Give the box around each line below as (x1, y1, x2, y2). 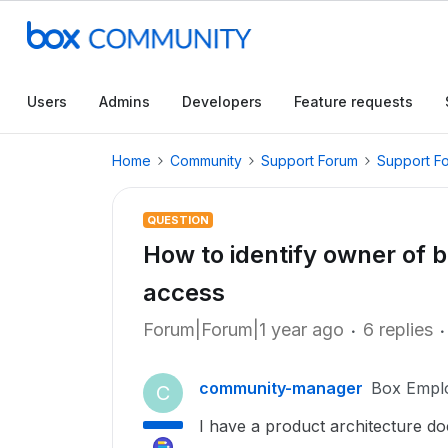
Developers (182, 93, 262, 110)
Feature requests (294, 93, 413, 110)
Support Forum (261, 152, 358, 169)
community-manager (199, 378, 363, 398)
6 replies (363, 319, 433, 340)
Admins (99, 93, 150, 110)
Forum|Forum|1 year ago (143, 319, 344, 340)
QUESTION (147, 213, 209, 227)
